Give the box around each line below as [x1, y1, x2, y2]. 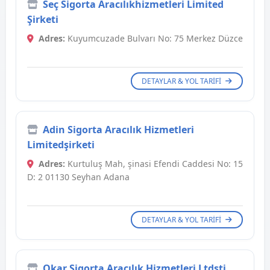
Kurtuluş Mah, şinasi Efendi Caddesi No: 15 [65, 158, 243, 170]
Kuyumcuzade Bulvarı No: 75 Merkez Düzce [65, 33, 243, 45]
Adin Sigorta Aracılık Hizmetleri [43, 123, 194, 137]
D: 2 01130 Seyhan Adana [27, 171, 130, 183]
